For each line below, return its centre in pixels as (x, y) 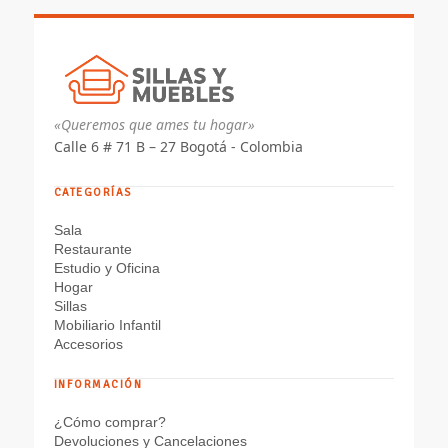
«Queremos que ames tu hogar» (154, 125)
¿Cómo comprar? (109, 422)
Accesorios (88, 344)
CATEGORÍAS (92, 193)
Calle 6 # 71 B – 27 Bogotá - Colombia (178, 147)
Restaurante (92, 249)
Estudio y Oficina (106, 268)
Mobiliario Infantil (107, 325)
